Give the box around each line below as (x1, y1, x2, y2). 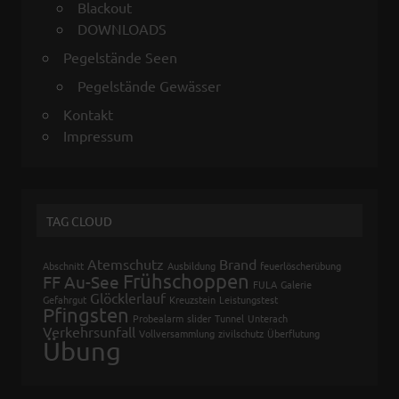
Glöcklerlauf (90, 288, 166, 306)
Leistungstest (219, 291, 278, 306)
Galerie (281, 276, 312, 291)
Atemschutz (87, 254, 164, 273)
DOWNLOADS (77, 20, 167, 38)
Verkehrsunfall (43, 322, 135, 340)
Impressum (63, 126, 134, 145)
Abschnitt (43, 257, 84, 273)
